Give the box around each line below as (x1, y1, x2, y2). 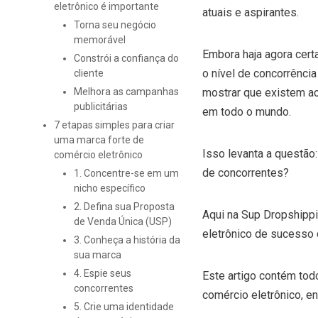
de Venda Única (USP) (73, 216, 172, 228)
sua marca (73, 249, 124, 261)
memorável (73, 34, 128, 46)
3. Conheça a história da (73, 234, 180, 246)
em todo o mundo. (202, 105, 294, 119)
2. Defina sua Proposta (73, 201, 175, 213)
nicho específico (73, 182, 148, 194)
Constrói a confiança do (73, 53, 179, 65)
